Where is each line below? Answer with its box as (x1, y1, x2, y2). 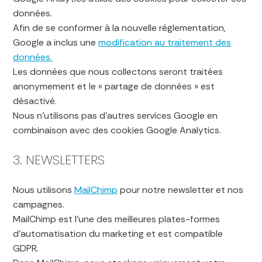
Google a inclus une (13, 36, 99, 49)
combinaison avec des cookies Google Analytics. (13, 124, 222, 136)
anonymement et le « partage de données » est (13, 80, 215, 92)
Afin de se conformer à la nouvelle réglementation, (13, 22, 226, 34)
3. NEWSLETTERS (13, 151, 105, 169)
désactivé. (13, 95, 57, 107)
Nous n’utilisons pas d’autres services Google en (13, 109, 218, 122)
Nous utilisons (13, 184, 75, 196)
